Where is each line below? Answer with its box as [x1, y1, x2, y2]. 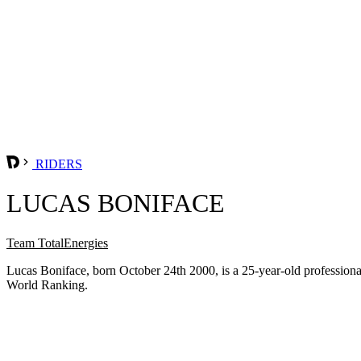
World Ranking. [6, 277, 88, 292]
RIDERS [32, 156, 82, 171]
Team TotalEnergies [6, 235, 108, 250]
